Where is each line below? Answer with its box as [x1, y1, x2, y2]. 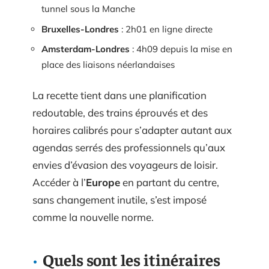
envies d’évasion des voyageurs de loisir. [32, 158, 218, 171]
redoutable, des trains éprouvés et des [32, 106, 208, 119]
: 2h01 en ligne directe [119, 23, 213, 35]
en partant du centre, [120, 175, 219, 189]
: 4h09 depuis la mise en [130, 43, 232, 55]
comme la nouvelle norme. [32, 210, 154, 223]
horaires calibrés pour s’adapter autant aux [32, 123, 232, 136]
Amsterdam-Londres [41, 43, 130, 55]
